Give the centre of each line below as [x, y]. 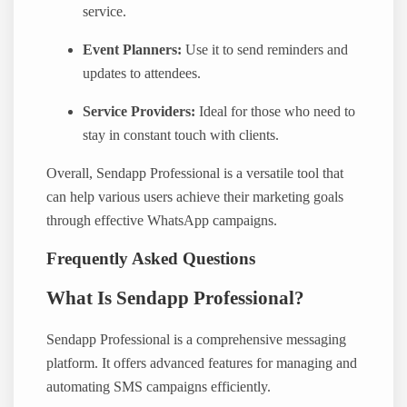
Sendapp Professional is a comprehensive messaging [197, 339]
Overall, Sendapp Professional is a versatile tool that [195, 174]
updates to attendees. [142, 73]
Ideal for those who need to [276, 111]
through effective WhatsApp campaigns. [162, 221]
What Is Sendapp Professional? [176, 298]
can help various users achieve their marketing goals [195, 198]
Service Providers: [139, 111]
